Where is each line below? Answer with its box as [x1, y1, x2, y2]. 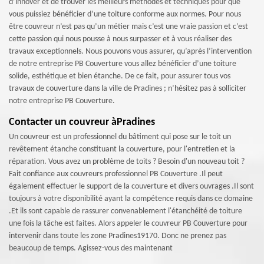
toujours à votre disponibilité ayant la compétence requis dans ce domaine [9, 194, 253, 203]
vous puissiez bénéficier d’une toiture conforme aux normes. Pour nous [9, 10, 241, 19]
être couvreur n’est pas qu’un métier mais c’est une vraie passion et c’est [9, 22, 248, 31]
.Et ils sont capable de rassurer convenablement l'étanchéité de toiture [9, 207, 242, 216]
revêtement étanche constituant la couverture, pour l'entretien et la [9, 145, 235, 154]
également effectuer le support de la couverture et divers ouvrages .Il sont [9, 182, 254, 191]
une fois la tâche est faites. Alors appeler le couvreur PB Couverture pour [9, 219, 247, 228]
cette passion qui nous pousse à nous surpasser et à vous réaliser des [9, 35, 232, 44]
